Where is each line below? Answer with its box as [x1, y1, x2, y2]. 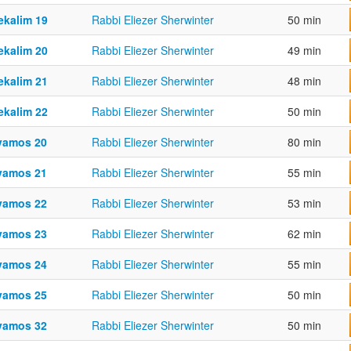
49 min [288, 42, 321, 59]
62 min [288, 226, 321, 242]
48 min [288, 73, 321, 89]
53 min [288, 195, 321, 212]
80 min [288, 134, 321, 150]
